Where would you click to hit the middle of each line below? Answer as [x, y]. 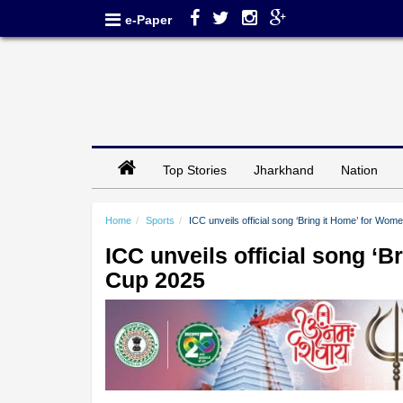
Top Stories [195, 170]
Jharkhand [284, 170]
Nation [359, 170]
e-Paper [148, 20]
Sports [160, 220]
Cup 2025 [155, 279]
